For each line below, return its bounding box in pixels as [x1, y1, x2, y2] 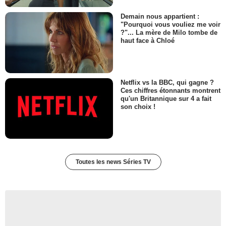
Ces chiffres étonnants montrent [121, 86, 220, 94]
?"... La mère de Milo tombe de [121, 29, 217, 37]
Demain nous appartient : [121, 13, 199, 21]
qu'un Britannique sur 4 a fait [121, 94, 211, 102]
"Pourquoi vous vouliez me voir [121, 21, 220, 29]
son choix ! [121, 102, 155, 110]
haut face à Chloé [121, 37, 175, 45]
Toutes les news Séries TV [75, 158, 151, 165]
